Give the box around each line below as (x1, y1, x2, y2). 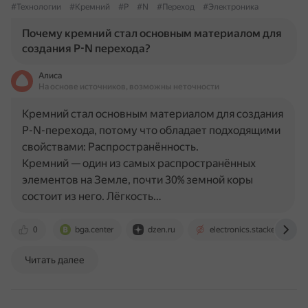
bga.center (75, 225, 113, 234)
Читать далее (25, 254, 85, 265)
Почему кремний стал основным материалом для (22, 27, 282, 40)
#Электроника (203, 2, 258, 12)
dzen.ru (148, 225, 175, 234)
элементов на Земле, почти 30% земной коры (22, 173, 253, 186)
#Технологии (11, 2, 61, 12)
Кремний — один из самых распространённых (22, 157, 256, 170)
